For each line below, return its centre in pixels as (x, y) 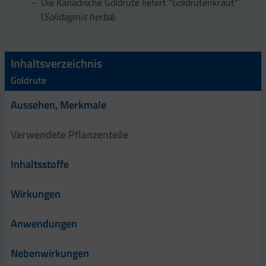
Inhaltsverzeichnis (56, 64)
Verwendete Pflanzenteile (69, 135)
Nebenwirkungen (50, 254)
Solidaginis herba (77, 16)
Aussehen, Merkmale (58, 105)
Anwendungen (44, 224)
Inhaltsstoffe (40, 164)
